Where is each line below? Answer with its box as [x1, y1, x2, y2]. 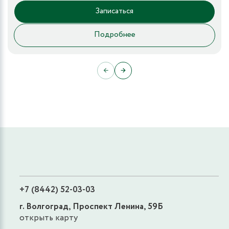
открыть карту [19, 211, 78, 224]
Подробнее [94, 29, 135, 41]
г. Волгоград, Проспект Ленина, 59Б [19, 200, 163, 213]
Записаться [96, 6, 133, 17]
